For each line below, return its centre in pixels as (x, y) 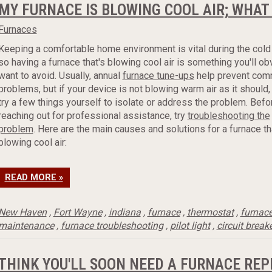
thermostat (210, 212)
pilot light (190, 226)
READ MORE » (34, 178)
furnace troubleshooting (112, 226)
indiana (124, 212)
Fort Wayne (77, 212)
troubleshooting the (229, 116)
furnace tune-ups (158, 76)
